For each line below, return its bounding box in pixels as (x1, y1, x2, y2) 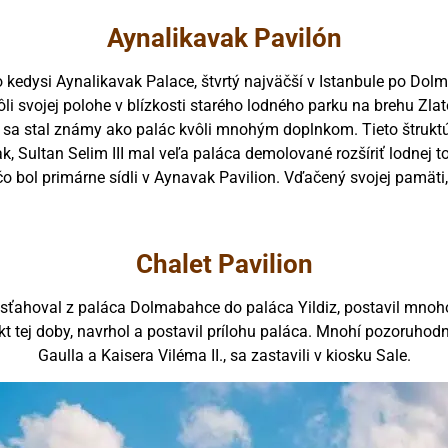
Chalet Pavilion (135, 248, 313, 279)
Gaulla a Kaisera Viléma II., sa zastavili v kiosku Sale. (37, 345, 411, 365)
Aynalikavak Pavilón (106, 23, 342, 54)
